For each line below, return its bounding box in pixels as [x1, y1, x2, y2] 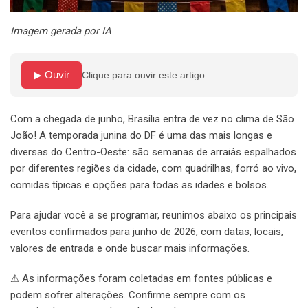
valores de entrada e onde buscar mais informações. [10, 242, 250, 255]
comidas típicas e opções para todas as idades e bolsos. [10, 179, 269, 192]
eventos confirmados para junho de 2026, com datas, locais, [10, 225, 283, 239]
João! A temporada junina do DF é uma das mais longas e [10, 129, 272, 142]
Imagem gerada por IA [10, 25, 111, 38]
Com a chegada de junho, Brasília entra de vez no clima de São [10, 113, 294, 126]
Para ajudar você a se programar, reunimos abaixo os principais [10, 209, 297, 222]
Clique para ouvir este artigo [82, 69, 205, 81]
